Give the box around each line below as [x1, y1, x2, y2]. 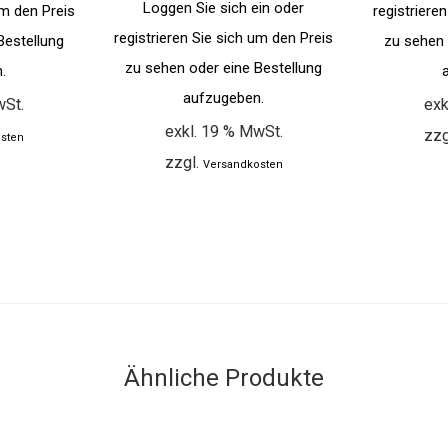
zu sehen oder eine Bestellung [125, 59, 323, 78]
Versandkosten [202, 158, 283, 172]
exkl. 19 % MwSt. [164, 122, 283, 142]
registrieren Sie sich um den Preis [114, 29, 334, 48]
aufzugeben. [183, 89, 265, 108]
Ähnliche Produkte [124, 364, 324, 393]
